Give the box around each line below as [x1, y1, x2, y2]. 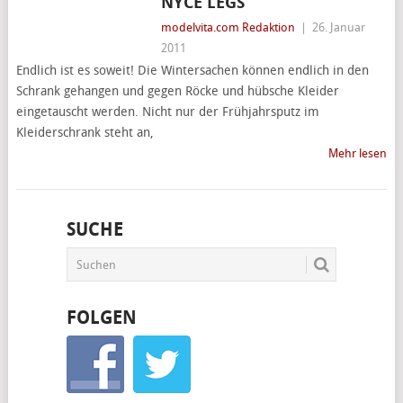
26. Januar [311, 21, 365, 34]
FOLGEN [66, 307, 137, 328]
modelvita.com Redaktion [160, 21, 295, 34]
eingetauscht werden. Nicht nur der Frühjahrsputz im [15, 104, 319, 120]
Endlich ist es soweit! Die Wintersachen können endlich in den [15, 63, 369, 78]
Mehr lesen [328, 147, 388, 160]
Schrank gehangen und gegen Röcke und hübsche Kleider [15, 84, 339, 99]
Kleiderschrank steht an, [15, 125, 154, 140]
